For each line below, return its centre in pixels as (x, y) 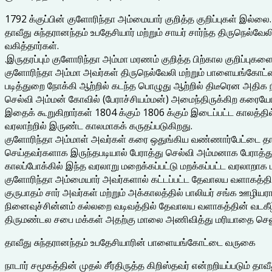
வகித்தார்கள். (32, 45)
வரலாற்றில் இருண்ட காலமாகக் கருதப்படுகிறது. (99, 125)
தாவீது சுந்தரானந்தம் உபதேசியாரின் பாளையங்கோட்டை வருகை (130, 242)
